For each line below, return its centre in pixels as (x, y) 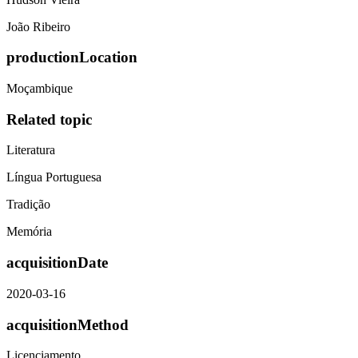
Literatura (31, 150)
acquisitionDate (57, 263)
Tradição (28, 205)
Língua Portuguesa (54, 177)
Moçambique (40, 89)
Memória (29, 232)
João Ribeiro (38, 26)
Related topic (49, 119)
